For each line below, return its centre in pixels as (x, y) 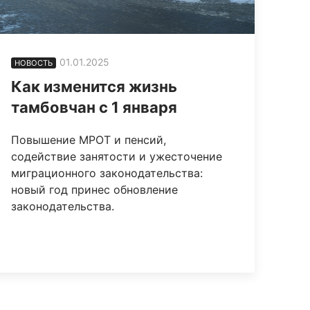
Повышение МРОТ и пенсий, (89, 139)
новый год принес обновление (95, 189)
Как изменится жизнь (94, 86)
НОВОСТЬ (34, 63)
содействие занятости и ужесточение (117, 156)
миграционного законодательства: (107, 173)
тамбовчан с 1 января (94, 107)
